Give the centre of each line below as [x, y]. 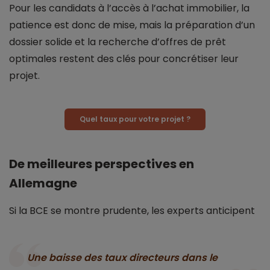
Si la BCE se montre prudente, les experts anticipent [132, 211]
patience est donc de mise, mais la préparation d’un [132, 25]
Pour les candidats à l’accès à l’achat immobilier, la [129, 8]
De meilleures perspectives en [102, 164]
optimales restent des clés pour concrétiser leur [124, 59]
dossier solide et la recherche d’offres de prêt [118, 42]
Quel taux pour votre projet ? [135, 119]
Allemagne [43, 184]
